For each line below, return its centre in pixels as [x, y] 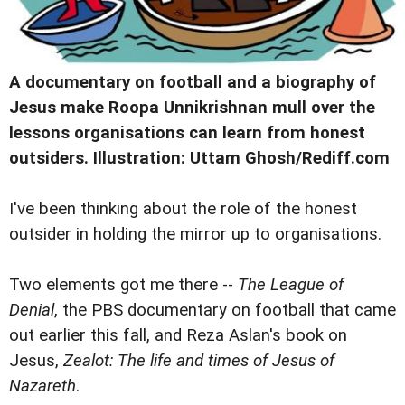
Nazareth [42, 386]
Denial [32, 311]
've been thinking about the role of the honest [185, 209]
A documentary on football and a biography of [193, 83]
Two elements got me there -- [123, 285]
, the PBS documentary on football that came [225, 311]
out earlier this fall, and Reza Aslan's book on [178, 336]
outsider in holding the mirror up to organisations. [195, 235]
